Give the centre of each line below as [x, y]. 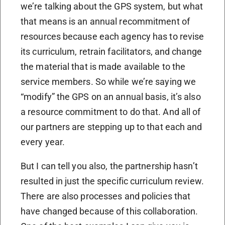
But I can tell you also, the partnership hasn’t [109, 166]
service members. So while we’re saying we [108, 81]
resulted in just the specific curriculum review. [112, 181]
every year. [43, 142]
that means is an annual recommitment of [105, 21]
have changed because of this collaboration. [109, 211]
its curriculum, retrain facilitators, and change [111, 51]
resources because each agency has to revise [113, 36]
